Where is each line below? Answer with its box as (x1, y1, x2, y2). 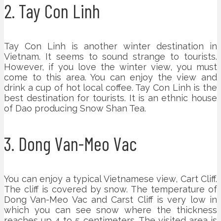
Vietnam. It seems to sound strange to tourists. (4, 51, 217, 62)
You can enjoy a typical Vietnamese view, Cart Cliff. (4, 173, 217, 184)
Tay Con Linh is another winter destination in (4, 40, 217, 51)
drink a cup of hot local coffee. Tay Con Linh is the (4, 82, 217, 93)
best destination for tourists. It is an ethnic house (4, 92, 217, 103)
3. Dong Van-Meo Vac (4, 132, 137, 155)
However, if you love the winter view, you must (4, 61, 217, 72)
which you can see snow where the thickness (4, 204, 217, 215)
